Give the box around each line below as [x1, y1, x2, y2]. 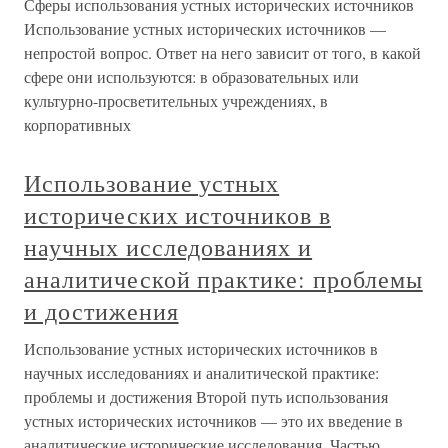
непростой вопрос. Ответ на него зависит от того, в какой [24, 42, 421, 63]
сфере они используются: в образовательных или [24, 66, 359, 87]
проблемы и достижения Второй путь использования [24, 386, 388, 407]
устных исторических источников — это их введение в [24, 410, 403, 431]
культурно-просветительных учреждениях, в [24, 90, 328, 111]
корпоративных [24, 114, 131, 135]
